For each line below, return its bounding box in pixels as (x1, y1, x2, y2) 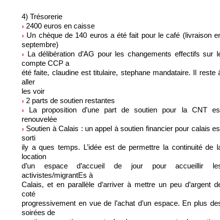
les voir (22, 87, 45, 96)
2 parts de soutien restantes (24, 96, 115, 105)
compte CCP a (22, 59, 69, 68)
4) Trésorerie (22, 12, 62, 21)
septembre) (22, 40, 58, 49)
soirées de (22, 208, 55, 217)
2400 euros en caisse (24, 22, 95, 30)
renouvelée (22, 115, 57, 124)
